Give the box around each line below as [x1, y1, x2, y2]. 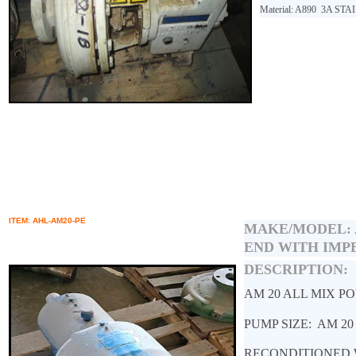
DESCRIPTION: [244, 261, 348, 277]
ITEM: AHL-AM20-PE [9, 216, 86, 225]
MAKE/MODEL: [244, 221, 354, 237]
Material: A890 [260, 4, 319, 16]
